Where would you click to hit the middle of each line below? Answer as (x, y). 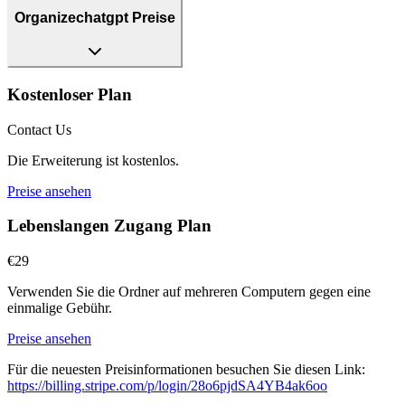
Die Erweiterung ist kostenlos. (93, 160)
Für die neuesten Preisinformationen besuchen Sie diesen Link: (186, 369)
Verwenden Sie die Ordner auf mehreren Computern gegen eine (189, 291)
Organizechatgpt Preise (95, 18)
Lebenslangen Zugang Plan (109, 226)
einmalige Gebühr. (60, 307)
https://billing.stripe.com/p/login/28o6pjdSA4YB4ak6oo (167, 385)
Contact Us (39, 129)
